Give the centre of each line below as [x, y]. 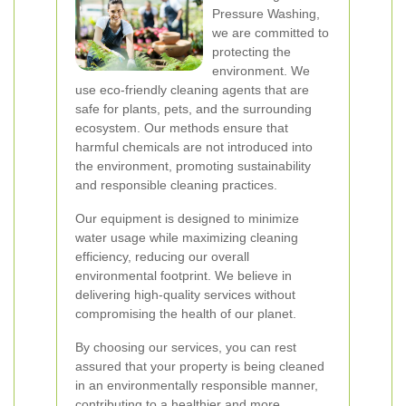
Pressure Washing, [266, 14]
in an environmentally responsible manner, [197, 385]
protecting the [251, 52]
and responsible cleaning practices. [176, 185]
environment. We [261, 71]
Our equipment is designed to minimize [187, 218]
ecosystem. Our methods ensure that [182, 128]
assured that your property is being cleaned [200, 366]
